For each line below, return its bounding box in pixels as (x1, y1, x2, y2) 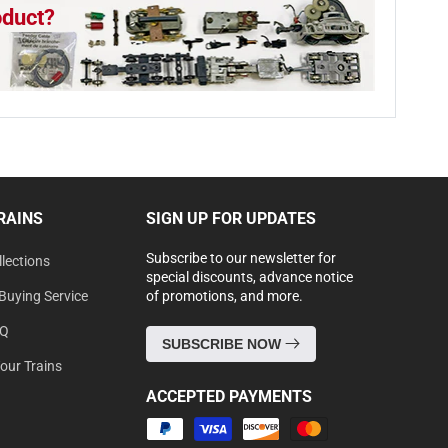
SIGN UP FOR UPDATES (146, 209, 317, 228)
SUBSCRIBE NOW (162, 336, 286, 352)
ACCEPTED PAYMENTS (146, 387, 313, 406)
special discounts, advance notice (146, 269, 354, 285)
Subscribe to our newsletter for (146, 250, 337, 266)
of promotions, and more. (146, 288, 304, 304)
